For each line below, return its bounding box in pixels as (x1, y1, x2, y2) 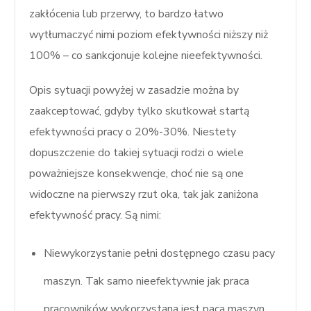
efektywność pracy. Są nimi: (29, 207, 162, 223)
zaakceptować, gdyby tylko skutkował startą (29, 103, 250, 119)
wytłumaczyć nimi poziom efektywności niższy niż (29, 26, 269, 42)
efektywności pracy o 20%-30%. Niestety (29, 124, 237, 140)
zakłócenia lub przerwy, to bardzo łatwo (29, 6, 224, 22)
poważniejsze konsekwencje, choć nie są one (29, 165, 244, 181)
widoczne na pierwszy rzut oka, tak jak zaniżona (29, 186, 259, 202)
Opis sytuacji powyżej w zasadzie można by (29, 82, 239, 98)
